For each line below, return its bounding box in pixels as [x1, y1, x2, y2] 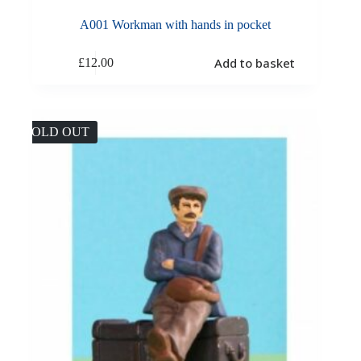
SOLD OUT [24, 125, 89, 139]
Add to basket [214, 54, 295, 71]
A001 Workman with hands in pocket [79, 18, 271, 32]
